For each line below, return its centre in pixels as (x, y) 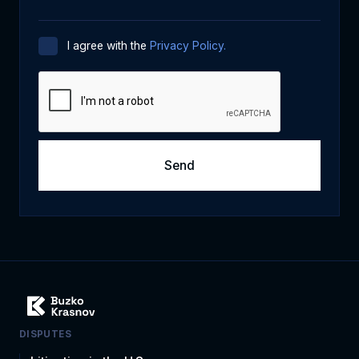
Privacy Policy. (188, 45)
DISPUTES (45, 334)
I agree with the (108, 45)
